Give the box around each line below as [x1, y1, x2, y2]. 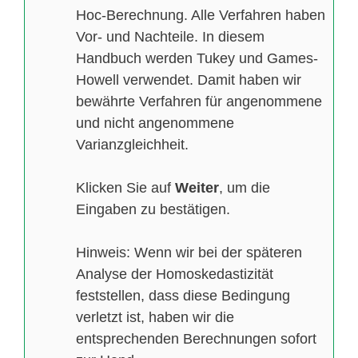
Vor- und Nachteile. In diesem [76, 29, 265, 46]
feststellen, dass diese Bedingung [76, 288, 290, 304]
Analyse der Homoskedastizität [76, 266, 273, 283]
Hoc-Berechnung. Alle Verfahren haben [76, 7, 325, 24]
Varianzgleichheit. [76, 137, 189, 153]
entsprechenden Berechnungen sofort [76, 331, 316, 348]
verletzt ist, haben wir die [76, 309, 234, 326]
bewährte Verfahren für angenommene [76, 93, 322, 110]
